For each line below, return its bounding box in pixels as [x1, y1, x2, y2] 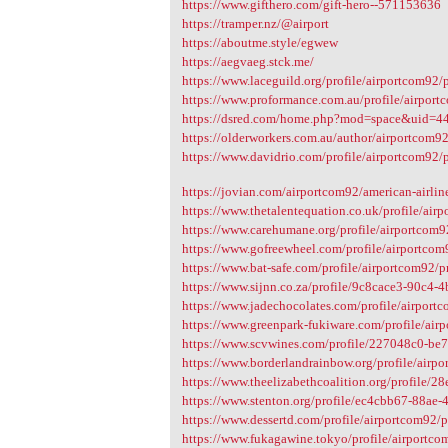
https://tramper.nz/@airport [182, 16, 330, 32]
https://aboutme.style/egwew [182, 35, 339, 51]
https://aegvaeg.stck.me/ [182, 54, 315, 70]
